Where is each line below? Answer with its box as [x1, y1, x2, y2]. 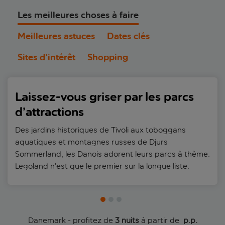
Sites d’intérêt [18, 51, 75, 63]
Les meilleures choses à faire [18, 9, 139, 21]
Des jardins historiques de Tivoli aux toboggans [15, 125, 186, 135]
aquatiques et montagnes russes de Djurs [15, 137, 168, 147]
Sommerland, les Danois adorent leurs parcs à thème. [15, 149, 210, 159]
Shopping [87, 51, 128, 63]
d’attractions [15, 104, 84, 120]
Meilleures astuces [18, 30, 95, 42]
